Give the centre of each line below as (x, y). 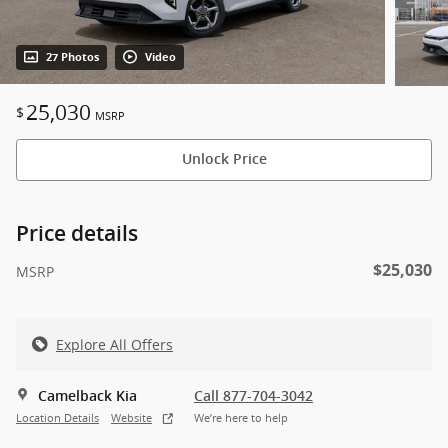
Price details (77, 233)
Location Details (57, 418)
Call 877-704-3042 (253, 395)
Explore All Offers (114, 344)
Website (131, 418)
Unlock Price (224, 159)
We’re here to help (241, 418)
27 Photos (72, 57)
